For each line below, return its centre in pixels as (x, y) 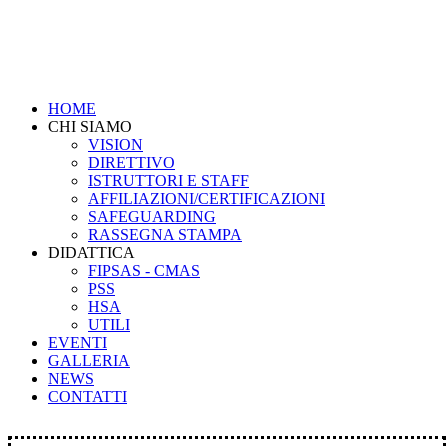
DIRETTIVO (131, 162)
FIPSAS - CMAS (144, 270)
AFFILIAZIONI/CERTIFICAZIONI (206, 198)
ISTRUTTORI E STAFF (168, 180)
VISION (115, 144)
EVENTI (77, 342)
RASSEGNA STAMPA (165, 234)
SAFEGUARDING (152, 216)
